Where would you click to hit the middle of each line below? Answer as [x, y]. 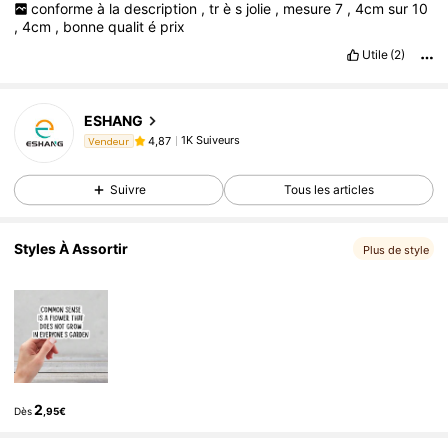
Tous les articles [328, 189]
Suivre [127, 189]
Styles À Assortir [71, 249]
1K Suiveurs [211, 140]
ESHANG [113, 121]
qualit [128, 27]
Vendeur [109, 140]
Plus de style [395, 249]
